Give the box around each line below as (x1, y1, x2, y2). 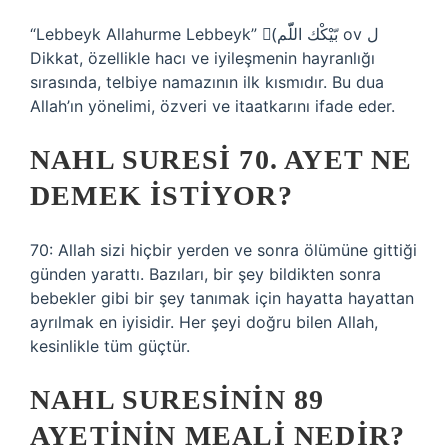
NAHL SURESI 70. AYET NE (30, 144, 413, 175)
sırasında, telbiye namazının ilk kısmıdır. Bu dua (30, 72, 384, 92)
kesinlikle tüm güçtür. (30, 336, 190, 356)
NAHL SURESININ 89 (30, 384, 325, 415)
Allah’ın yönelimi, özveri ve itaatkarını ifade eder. (30, 96, 395, 116)
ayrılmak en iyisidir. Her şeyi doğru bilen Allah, (30, 312, 378, 332)
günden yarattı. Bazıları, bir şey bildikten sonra (30, 264, 381, 284)
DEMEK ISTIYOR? (30, 180, 293, 211)
